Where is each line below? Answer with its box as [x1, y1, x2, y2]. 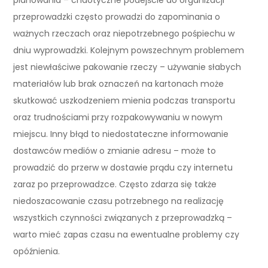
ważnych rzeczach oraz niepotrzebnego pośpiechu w [13, 27, 235, 39]
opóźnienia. [13, 245, 60, 257]
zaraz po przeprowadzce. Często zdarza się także [13, 178, 217, 190]
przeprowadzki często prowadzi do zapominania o [13, 10, 221, 23]
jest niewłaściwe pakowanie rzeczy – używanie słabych [13, 60, 242, 73]
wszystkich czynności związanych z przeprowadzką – [13, 211, 233, 224]
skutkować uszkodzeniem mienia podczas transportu [13, 94, 236, 106]
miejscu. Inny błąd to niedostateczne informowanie [13, 127, 229, 140]
